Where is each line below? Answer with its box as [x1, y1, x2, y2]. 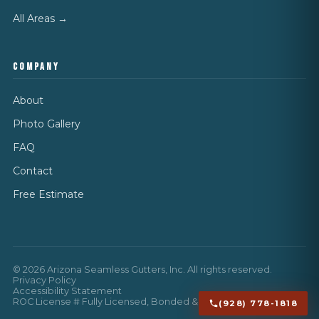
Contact [13, 164, 53, 177]
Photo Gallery [13, 117, 80, 130]
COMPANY [13, 61, 60, 73]
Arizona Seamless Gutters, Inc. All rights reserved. [45, 264, 272, 275]
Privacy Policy [13, 275, 76, 286]
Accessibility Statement [13, 286, 122, 296]
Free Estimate [13, 188, 84, 201]
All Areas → [13, 12, 68, 25]
